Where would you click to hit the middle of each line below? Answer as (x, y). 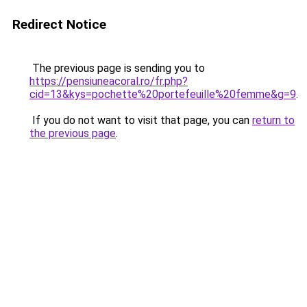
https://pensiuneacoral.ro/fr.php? (109, 81)
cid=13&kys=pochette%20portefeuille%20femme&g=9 (163, 94)
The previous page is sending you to (117, 68)
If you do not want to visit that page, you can (141, 120)
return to (273, 120)
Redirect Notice (59, 24)
